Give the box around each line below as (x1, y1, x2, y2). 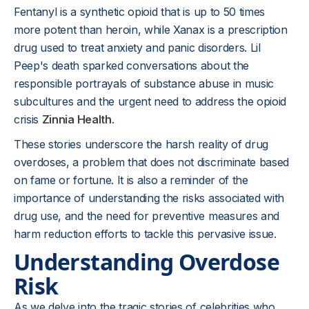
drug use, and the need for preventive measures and (14, 209, 279, 223)
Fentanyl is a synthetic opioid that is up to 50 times (14, 5, 266, 19)
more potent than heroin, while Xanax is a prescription (14, 23, 288, 37)
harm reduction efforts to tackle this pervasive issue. (14, 227, 277, 241)
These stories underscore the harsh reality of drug (14, 137, 268, 151)
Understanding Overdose (14, 247, 279, 277)
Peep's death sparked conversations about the (14, 59, 249, 72)
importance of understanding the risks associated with (14, 191, 285, 205)
